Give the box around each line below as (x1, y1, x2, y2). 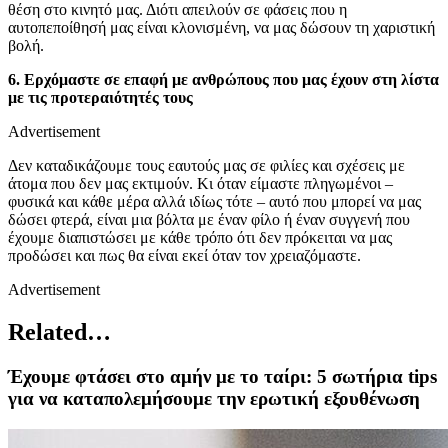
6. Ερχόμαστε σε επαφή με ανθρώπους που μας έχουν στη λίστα (8, 71, 439, 89)
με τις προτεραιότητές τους (8, 89, 193, 107)
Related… (8, 319, 111, 346)
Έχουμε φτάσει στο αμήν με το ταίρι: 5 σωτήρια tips (8, 366, 437, 388)
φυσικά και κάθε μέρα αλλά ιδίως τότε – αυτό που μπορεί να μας (8, 193, 421, 211)
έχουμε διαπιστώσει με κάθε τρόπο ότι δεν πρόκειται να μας (8, 229, 392, 247)
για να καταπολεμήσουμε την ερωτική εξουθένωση (8, 388, 420, 410)
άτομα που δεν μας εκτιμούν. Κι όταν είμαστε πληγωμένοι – (8, 175, 393, 193)
